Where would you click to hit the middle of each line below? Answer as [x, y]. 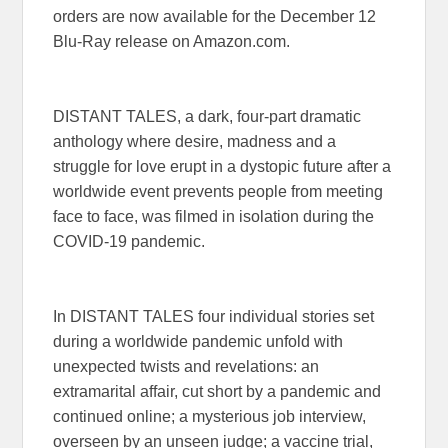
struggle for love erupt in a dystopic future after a [222, 167]
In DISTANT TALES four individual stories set [214, 317]
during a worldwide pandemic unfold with [198, 342]
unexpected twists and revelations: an [186, 367]
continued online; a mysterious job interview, [210, 417]
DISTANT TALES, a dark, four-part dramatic [207, 117]
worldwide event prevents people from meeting [218, 192]
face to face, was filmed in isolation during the [214, 217]
